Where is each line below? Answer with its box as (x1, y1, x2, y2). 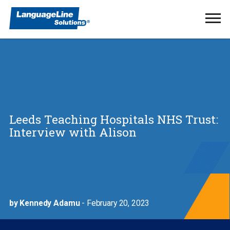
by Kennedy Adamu (9, 198, 80, 208)
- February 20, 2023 (80, 198, 150, 208)
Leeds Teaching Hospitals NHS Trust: (9, 111, 218, 127)
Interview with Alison (9, 124, 137, 140)
